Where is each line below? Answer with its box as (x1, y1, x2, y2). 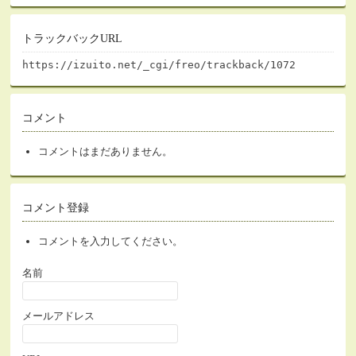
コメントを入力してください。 (38, 235, 184, 247)
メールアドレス (22, 310, 95, 322)
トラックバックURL (22, 33, 123, 44)
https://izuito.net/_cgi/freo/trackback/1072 (22, 59, 296, 71)
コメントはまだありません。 (38, 145, 173, 157)
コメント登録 (22, 202, 90, 214)
